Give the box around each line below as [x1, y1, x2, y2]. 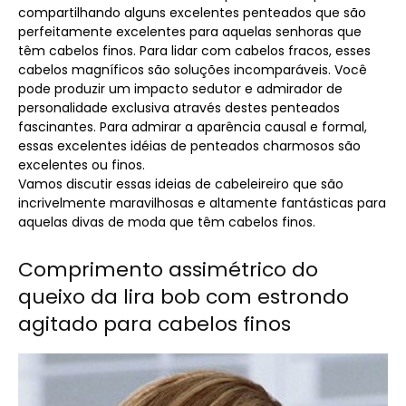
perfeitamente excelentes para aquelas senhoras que [18, 23, 362, 42]
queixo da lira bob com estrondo [18, 283, 349, 312]
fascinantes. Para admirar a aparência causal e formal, [18, 118, 367, 137]
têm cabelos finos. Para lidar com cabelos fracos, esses [18, 42, 371, 61]
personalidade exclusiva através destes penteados [18, 99, 340, 118]
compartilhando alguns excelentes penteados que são [18, 4, 366, 23]
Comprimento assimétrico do [18, 256, 318, 285]
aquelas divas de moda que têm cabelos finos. [18, 213, 315, 232]
